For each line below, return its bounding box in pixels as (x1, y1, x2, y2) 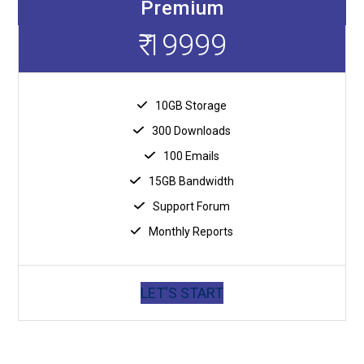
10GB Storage (155, 98, 227, 112)
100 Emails (162, 149, 219, 162)
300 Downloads (151, 123, 231, 137)
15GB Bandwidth (148, 174, 234, 188)
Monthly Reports (149, 224, 234, 238)
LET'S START (141, 284, 223, 301)
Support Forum (152, 199, 230, 213)
